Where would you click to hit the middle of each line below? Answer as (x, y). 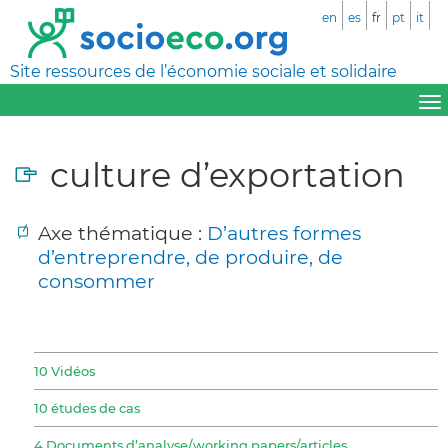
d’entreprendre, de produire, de (190, 256)
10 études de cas (87, 407)
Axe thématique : (122, 232)
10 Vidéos (64, 370)
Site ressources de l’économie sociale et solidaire (203, 71)
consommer (96, 280)
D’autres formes (284, 232)
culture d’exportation (227, 174)
